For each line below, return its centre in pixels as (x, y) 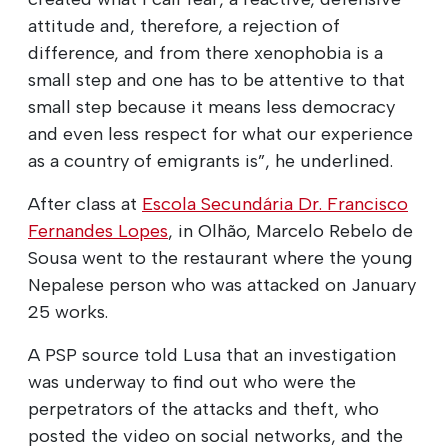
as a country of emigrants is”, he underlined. (210, 160)
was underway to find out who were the (192, 381)
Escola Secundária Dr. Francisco (275, 203)
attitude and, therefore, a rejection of (184, 25)
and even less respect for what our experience (220, 133)
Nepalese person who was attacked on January (222, 284)
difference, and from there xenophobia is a (205, 52)
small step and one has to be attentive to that (216, 79)
